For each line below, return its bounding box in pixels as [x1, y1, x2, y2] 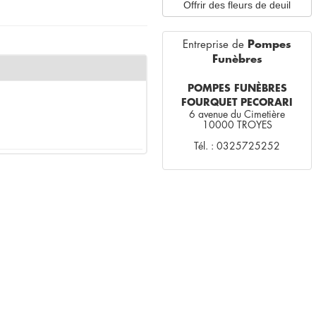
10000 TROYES [202, 120, 272, 130]
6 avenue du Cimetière [189, 109, 285, 119]
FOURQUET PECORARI [181, 97, 293, 107]
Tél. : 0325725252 [194, 141, 280, 151]
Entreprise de [183, 39, 248, 50]
